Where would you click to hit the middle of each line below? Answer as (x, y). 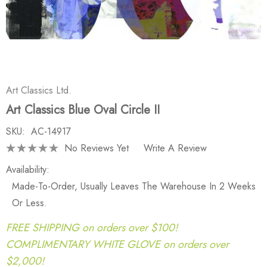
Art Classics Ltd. (39, 90)
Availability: (28, 170)
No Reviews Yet (97, 148)
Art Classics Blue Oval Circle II (83, 110)
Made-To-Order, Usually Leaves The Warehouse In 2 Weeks (134, 186)
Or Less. (30, 203)
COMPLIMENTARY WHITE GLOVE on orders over (117, 244)
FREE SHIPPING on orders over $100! (92, 227)
